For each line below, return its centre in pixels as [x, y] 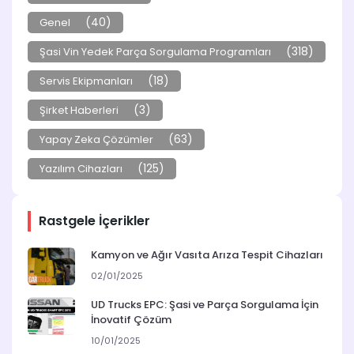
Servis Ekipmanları [86, 81]
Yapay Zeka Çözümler [96, 140]
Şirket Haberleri [79, 111]
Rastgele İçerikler [94, 221]
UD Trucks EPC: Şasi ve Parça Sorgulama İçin [205, 305]
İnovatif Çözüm [131, 320]
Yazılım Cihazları [81, 169]
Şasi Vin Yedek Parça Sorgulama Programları [155, 52]
